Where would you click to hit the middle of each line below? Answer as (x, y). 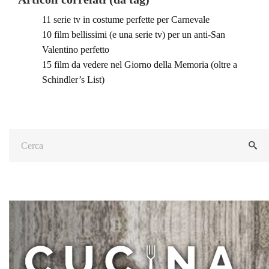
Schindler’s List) (73, 80)
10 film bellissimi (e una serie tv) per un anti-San (134, 35)
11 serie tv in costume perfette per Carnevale (126, 20)
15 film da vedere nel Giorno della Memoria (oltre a (140, 65)
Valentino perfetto (76, 50)
